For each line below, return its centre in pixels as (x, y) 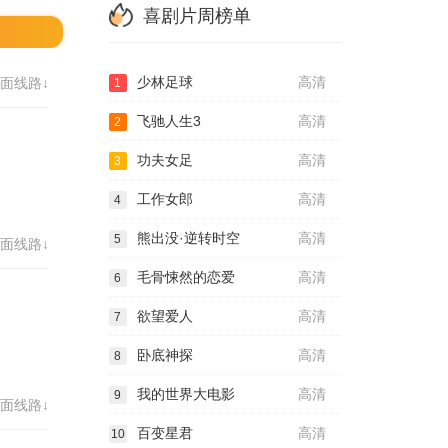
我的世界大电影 (185, 394)
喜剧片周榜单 (196, 16)
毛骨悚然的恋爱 (185, 277)
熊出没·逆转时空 (188, 238)
